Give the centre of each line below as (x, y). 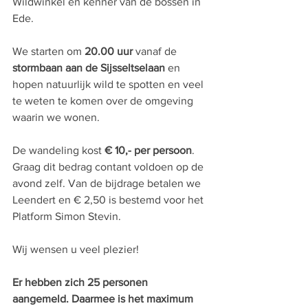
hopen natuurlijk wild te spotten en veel (109, 84)
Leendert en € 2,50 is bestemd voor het (109, 200)
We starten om (48, 51)
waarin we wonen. (57, 117)
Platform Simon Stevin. (68, 216)
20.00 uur (109, 51)
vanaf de (156, 51)
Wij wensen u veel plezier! (76, 249)
